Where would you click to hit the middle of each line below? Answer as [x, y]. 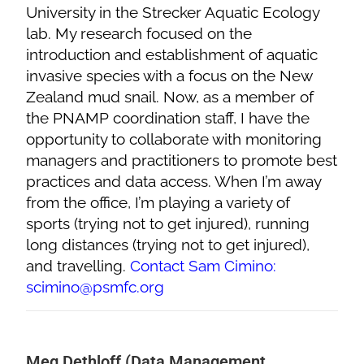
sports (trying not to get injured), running [168, 223]
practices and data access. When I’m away [174, 181]
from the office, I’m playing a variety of [158, 202]
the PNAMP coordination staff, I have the [168, 117]
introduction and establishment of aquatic [172, 54]
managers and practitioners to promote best [182, 160]
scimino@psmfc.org [95, 286]
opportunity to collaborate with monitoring [174, 139]
